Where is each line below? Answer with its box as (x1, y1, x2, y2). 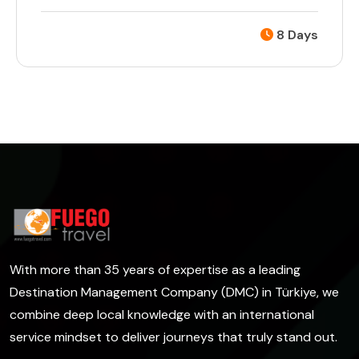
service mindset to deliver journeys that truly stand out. (10, 328, 337, 345)
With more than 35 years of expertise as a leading (10, 260, 301, 278)
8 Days (273, 26, 318, 44)
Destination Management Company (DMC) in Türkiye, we (10, 283, 339, 301)
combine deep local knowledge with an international (10, 305, 314, 323)
